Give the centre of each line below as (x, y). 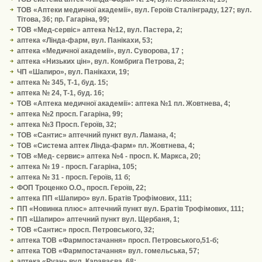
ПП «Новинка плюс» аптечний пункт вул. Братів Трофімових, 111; (130, 209)
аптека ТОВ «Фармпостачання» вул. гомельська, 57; (108, 251)
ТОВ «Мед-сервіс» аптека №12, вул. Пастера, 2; (99, 30)
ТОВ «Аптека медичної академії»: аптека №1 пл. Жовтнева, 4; (123, 104)
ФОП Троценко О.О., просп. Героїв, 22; (81, 188)
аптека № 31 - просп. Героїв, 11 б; (73, 177)
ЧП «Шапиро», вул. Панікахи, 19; (73, 72)
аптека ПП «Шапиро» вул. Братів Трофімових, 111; (104, 198)
